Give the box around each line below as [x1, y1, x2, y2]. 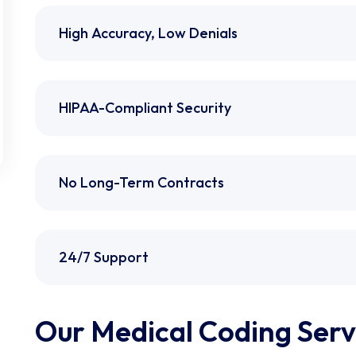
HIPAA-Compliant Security [58, 98, 231, 117]
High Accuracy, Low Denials [58, 23, 238, 42]
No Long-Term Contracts [58, 172, 225, 192]
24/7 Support [58, 247, 149, 266]
